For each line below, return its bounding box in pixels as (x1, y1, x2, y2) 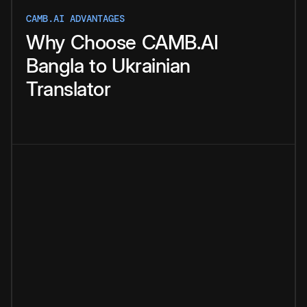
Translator (26, 77, 110, 101)
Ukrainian (112, 53, 191, 78)
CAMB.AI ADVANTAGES (26, 12, 125, 25)
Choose (70, 30, 136, 55)
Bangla (26, 53, 84, 78)
